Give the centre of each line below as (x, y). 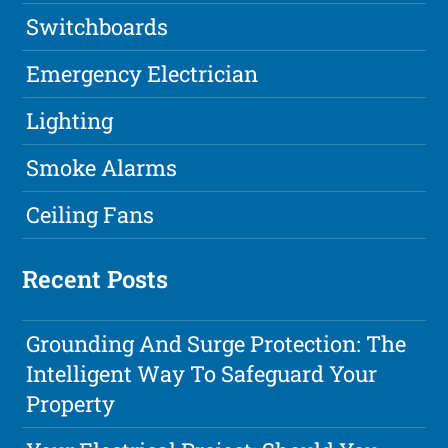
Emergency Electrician (142, 74)
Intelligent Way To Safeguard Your (202, 374)
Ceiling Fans (90, 215)
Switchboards (97, 27)
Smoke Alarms (102, 168)
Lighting (70, 121)
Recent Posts (95, 279)
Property (71, 404)
